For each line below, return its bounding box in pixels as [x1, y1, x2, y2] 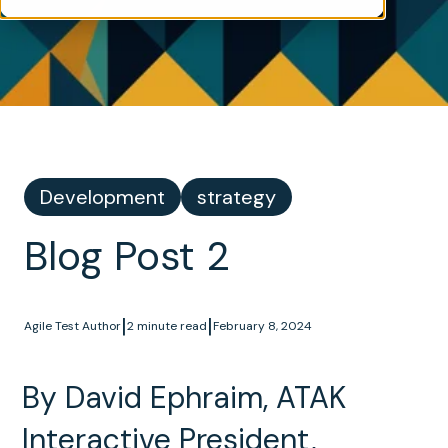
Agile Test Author [24, 317, 121, 334]
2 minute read [127, 317, 207, 334]
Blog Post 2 [24, 229, 230, 282]
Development [40, 183, 165, 210]
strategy [197, 183, 276, 210]
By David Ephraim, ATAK [22, 377, 346, 417]
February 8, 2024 [213, 317, 312, 334]
